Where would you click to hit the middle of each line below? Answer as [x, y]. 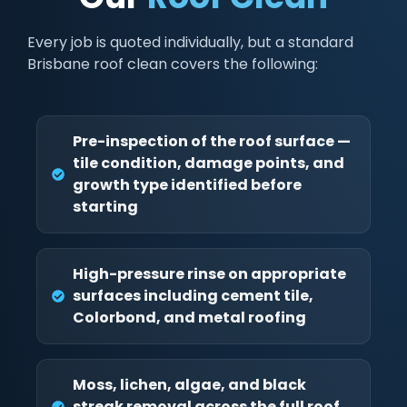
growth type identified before [187, 185]
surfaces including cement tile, [193, 296]
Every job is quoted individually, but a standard [190, 42]
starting [105, 207]
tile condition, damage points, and [208, 164]
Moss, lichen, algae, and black [189, 385]
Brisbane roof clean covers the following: [173, 64]
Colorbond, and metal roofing [189, 318]
